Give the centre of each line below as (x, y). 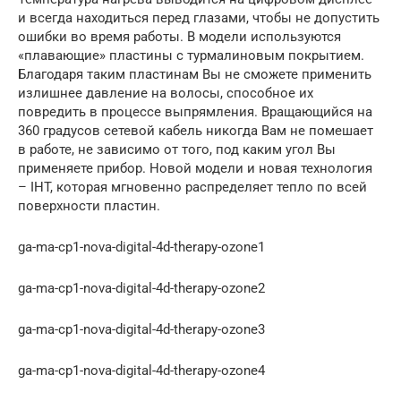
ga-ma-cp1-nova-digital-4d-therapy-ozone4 (141, 370)
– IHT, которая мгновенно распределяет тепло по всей (192, 187)
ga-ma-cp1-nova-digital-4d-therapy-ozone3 (141, 329)
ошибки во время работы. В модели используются (179, 36)
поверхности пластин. (89, 205)
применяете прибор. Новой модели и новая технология (195, 168)
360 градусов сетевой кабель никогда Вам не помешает (196, 130)
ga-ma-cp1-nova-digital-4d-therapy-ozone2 (141, 288)
